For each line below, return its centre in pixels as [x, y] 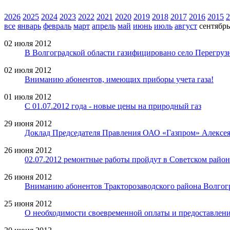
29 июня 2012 [28, 123]
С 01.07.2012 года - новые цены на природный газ [113, 106]
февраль [57, 26]
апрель [104, 26]
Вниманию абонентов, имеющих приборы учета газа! [119, 79]
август [186, 26]
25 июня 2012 [28, 203]
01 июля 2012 [28, 97]
